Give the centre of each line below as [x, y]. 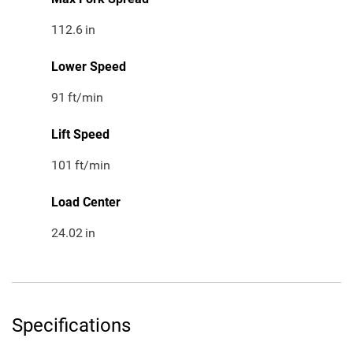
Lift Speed [80, 135]
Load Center [86, 203]
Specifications [71, 326]
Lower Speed [89, 67]
